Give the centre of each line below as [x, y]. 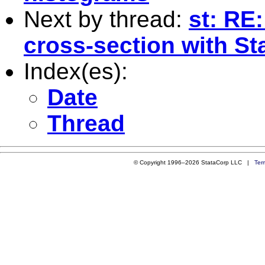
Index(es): [76, 71]
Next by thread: [106, 19]
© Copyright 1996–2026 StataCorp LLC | [194, 162]
